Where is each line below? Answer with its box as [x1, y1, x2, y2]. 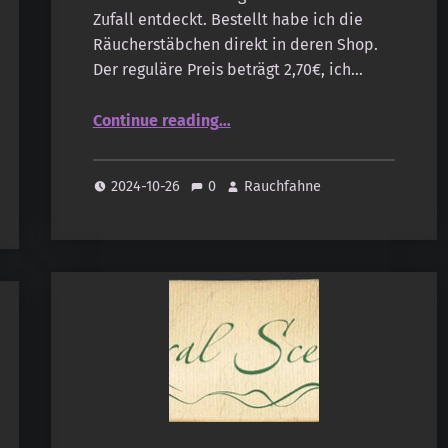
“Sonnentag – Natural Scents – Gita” [217, 103, 255, 122]
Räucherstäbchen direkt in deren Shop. [92, 35, 378, 55]
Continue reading [92, 111, 219, 130]
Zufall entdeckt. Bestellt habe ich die [92, 10, 363, 30]
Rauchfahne [244, 177, 322, 196]
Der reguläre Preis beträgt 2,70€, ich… [92, 60, 363, 80]
